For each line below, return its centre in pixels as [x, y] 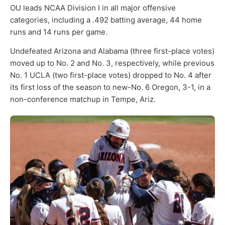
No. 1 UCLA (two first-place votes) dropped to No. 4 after [111, 75]
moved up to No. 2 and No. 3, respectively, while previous [112, 63]
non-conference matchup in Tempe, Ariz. [83, 99]
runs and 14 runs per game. [59, 32]
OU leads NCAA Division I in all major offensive [93, 8]
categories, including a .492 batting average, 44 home [106, 20]
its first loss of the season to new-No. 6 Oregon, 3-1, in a [110, 87]
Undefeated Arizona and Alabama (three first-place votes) [112, 51]
